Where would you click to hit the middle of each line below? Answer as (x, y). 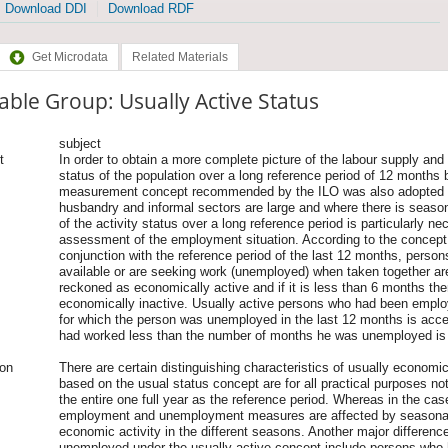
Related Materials (179, 57)
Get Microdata (69, 57)
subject (79, 143)
